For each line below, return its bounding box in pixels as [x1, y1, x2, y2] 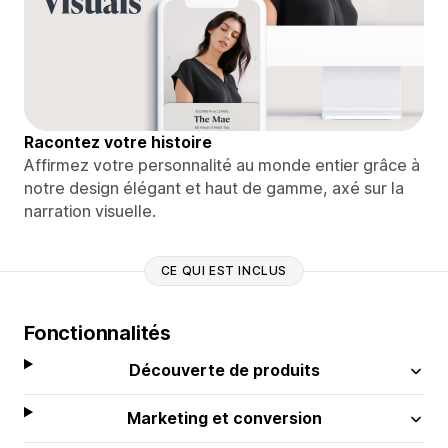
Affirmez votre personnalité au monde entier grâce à [24, 154, 420, 175]
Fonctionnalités [24, 320, 171, 345]
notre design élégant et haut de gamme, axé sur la [24, 177, 404, 198]
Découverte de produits [128, 359, 320, 380]
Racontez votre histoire [24, 131, 212, 152]
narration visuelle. [24, 200, 156, 221]
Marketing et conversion [126, 407, 322, 428]
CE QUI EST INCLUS [160, 263, 288, 279]
